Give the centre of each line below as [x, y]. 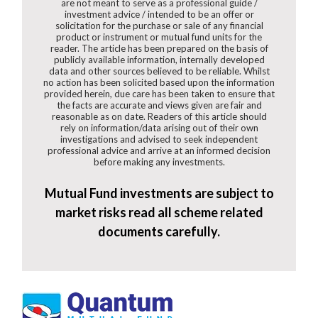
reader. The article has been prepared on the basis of [159, 49]
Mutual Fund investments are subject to [159, 193]
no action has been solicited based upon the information [159, 83]
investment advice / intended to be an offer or [159, 15]
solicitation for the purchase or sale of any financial [159, 26]
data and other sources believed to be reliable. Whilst [159, 71]
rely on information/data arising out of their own [159, 128]
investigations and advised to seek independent [159, 139]
